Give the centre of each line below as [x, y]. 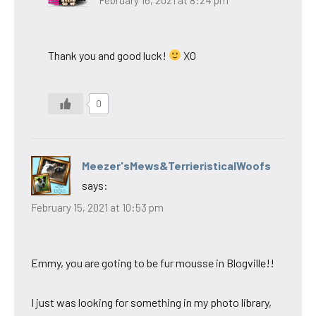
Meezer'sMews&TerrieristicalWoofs [176, 165]
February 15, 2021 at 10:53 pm [97, 208]
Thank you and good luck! [108, 55]
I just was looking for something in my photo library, [151, 303]
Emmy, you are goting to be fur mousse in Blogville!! [153, 263]
